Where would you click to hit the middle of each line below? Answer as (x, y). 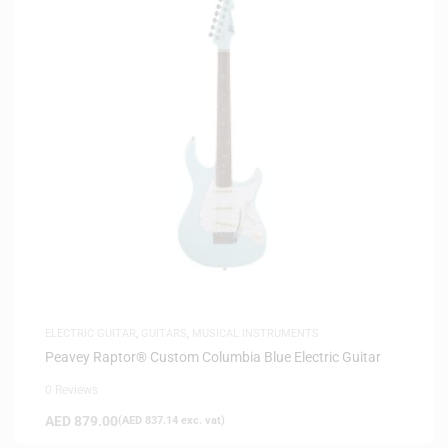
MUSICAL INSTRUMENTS (255, 333)
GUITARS (164, 333)
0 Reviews (71, 389)
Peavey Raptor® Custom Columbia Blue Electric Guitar (213, 356)
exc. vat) (201, 420)
